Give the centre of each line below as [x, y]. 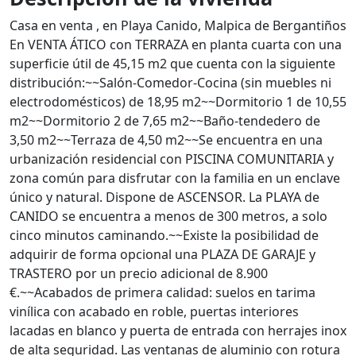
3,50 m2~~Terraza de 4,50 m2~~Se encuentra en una [166, 140]
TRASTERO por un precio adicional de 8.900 [139, 273]
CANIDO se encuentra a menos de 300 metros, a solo [168, 216]
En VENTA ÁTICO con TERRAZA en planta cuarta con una [176, 44]
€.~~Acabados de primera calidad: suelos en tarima [163, 292]
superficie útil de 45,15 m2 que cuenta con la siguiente [172, 64]
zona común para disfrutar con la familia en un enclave [175, 178]
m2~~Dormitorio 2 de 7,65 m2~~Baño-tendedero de [165, 121]
